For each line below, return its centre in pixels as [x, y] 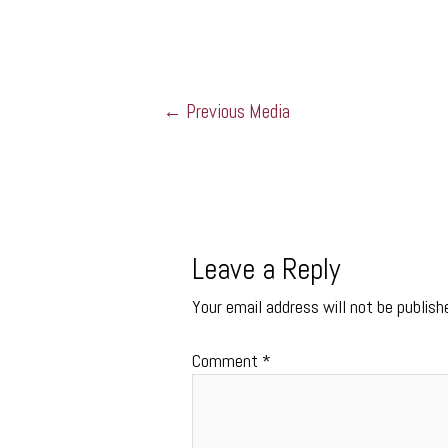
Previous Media [235, 112]
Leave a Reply [266, 270]
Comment [227, 361]
